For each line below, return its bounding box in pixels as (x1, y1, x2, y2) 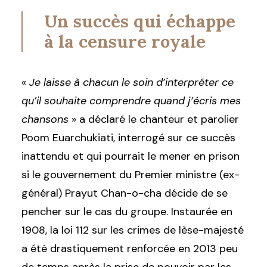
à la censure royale (44, 30, 206, 52)
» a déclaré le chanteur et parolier (69, 112, 239, 126)
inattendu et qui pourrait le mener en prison (21, 149, 240, 163)
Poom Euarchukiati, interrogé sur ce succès (21, 131, 235, 145)
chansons (21, 112, 69, 126)
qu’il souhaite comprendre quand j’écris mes (21, 94, 241, 108)
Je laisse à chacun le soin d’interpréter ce (29, 75, 234, 89)
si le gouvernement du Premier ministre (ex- (21, 167, 240, 182)
